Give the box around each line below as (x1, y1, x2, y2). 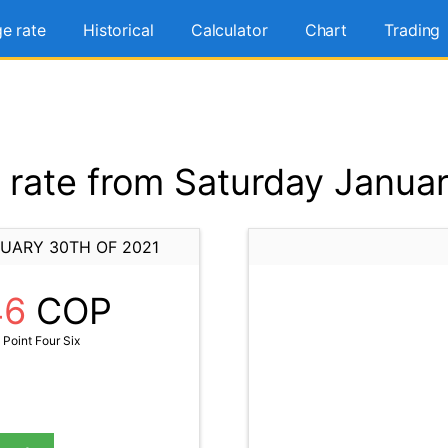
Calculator (190, 20, 268, 40)
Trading (384, 20, 441, 40)
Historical (82, 20, 154, 40)
